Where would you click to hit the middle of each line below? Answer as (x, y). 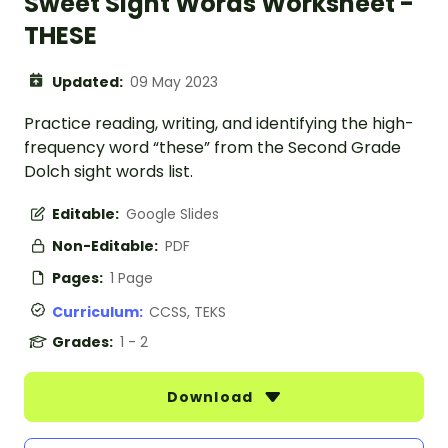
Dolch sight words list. (108, 172)
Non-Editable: (106, 246)
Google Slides (172, 214)
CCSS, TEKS (187, 312)
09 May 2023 (174, 82)
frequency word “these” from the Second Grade (212, 148)
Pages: (79, 278)
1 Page (131, 278)
